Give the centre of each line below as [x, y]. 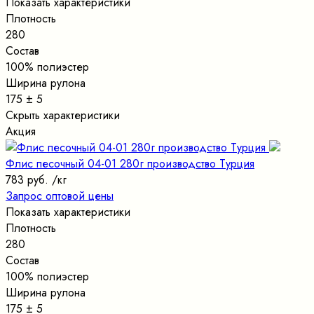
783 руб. [27, 179]
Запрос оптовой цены [60, 196]
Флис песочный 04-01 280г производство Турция [130, 163]
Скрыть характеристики [64, 115]
